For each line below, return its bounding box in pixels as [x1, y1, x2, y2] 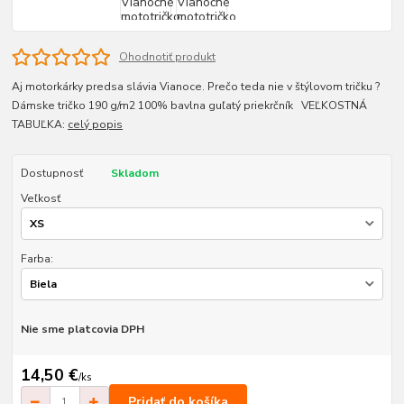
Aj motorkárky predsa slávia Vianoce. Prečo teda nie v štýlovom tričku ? [12, 78, 387, 94]
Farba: [20, 251, 53, 266]
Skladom [110, 165, 159, 180]
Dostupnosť [20, 165, 83, 180]
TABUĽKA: [12, 116, 69, 132]
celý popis [68, 116, 124, 132]
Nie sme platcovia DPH [20, 322, 144, 337]
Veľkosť [20, 190, 60, 206]
